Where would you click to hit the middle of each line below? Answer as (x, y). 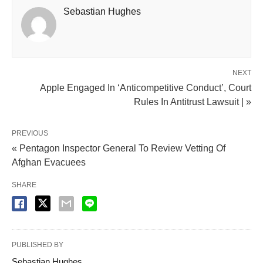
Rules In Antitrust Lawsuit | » (193, 102)
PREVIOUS (30, 133)
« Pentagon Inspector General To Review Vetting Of (119, 148)
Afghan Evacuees (49, 162)
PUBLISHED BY (38, 245)
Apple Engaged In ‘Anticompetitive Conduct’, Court (146, 88)
